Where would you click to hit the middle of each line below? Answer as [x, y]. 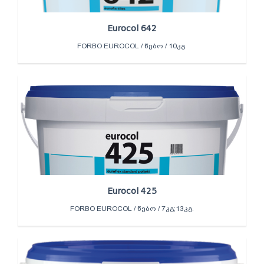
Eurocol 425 [132, 191]
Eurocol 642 [132, 28]
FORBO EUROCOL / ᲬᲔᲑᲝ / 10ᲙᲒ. [132, 46]
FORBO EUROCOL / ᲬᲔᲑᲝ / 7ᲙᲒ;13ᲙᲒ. [132, 208]
